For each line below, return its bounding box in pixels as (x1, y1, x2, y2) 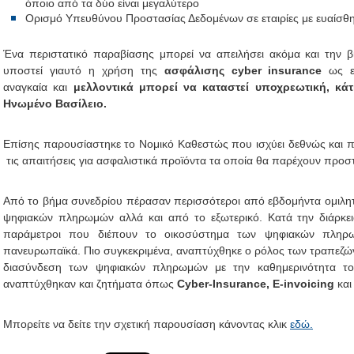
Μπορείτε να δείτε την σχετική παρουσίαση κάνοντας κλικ (3, 318, 290, 330)
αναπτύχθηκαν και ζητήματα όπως (3, 277, 177, 290)
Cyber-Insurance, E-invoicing (177, 277, 337, 290)
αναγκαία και (3, 81, 73, 93)
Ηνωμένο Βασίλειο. (3, 97, 107, 110)
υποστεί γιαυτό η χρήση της (3, 64, 164, 77)
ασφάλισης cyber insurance (164, 64, 322, 77)
